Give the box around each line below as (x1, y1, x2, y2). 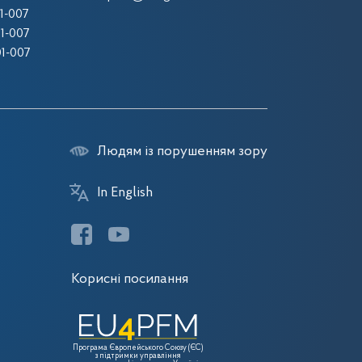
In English (97, 186, 153, 200)
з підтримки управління (95, 351, 181, 360)
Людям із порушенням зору (97, 145, 267, 158)
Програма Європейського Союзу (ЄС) (73, 343, 203, 352)
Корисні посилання (71, 272, 188, 286)
